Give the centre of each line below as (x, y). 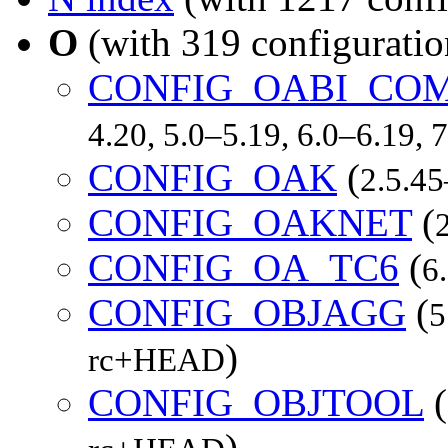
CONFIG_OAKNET (250, 222)
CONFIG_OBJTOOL (256, 402)
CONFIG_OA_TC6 (243, 267)
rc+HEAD (156, 359)
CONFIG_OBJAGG (247, 312)
